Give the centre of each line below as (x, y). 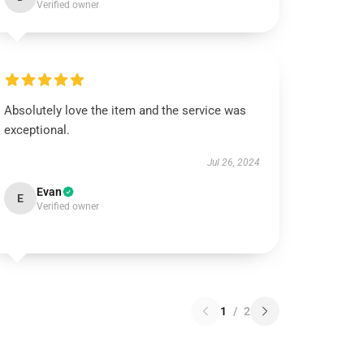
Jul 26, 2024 (233, 162)
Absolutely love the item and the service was (126, 110)
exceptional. (37, 130)
